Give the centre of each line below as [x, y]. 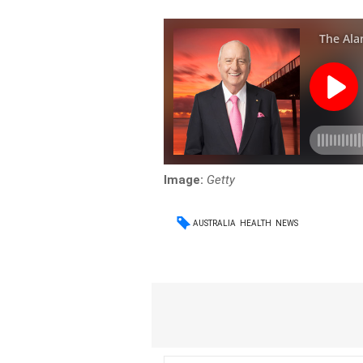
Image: [184, 180]
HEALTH [256, 223]
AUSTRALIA [215, 223]
